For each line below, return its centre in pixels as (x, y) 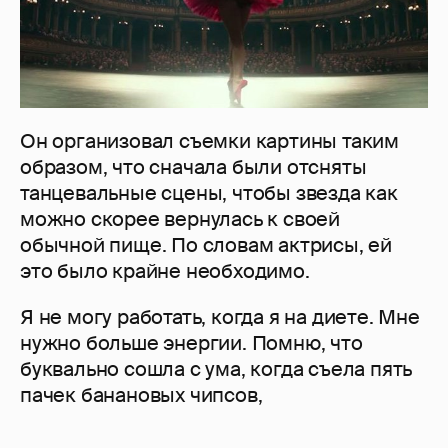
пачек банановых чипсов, (141, 395)
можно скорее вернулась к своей (180, 219)
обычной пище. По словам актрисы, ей (206, 245)
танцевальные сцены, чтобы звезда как (209, 193)
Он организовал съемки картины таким (209, 141)
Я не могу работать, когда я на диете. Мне (220, 317)
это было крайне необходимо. (165, 271)
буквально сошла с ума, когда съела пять (216, 369)
